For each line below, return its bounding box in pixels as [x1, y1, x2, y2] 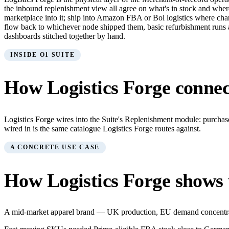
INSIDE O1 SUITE [10, 51, 75, 58]
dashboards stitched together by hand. [4, 31, 125, 40]
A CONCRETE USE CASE [10, 144, 100, 151]
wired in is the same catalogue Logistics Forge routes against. [4, 124, 201, 133]
